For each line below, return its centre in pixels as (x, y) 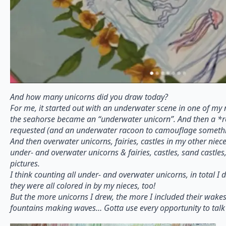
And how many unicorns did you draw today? (89, 97)
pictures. (25, 163)
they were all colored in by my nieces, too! (83, 185)
